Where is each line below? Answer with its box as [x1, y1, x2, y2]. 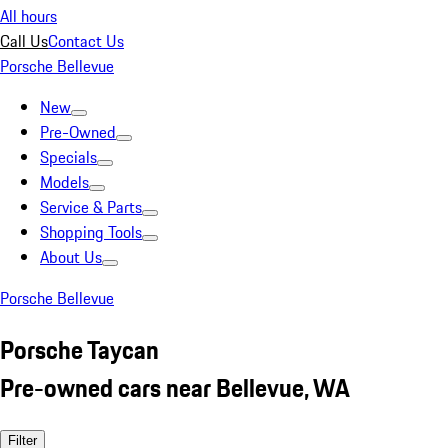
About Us [40, 245, 102, 269]
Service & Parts [40, 195, 142, 219]
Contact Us [48, 29, 124, 53]
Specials [40, 145, 97, 169]
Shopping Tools [40, 220, 142, 244]
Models [40, 170, 89, 194]
